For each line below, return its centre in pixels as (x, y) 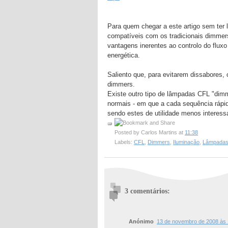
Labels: (124, 142)
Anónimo (141, 222)
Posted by (128, 133)
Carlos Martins (159, 133)
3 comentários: (147, 191)
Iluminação (186, 142)
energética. (124, 55)
